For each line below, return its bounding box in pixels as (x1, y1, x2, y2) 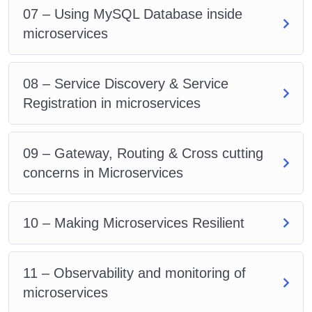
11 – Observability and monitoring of (23, 265, 246, 281)
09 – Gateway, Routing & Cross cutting (23, 145, 263, 161)
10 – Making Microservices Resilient (23, 214, 244, 231)
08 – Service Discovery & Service (23, 75, 228, 91)
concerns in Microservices (23, 164, 183, 180)
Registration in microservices (23, 95, 201, 111)
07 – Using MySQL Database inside (23, 6, 242, 22)
